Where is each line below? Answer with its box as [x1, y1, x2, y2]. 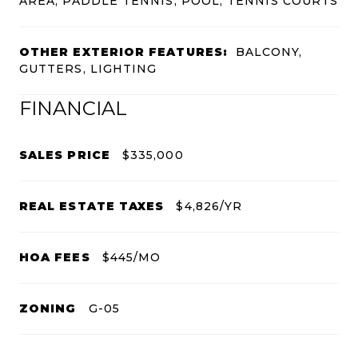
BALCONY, [235, 44, 303, 59]
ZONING [19, 300, 77, 316]
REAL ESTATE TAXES [19, 198, 165, 213]
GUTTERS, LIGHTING [19, 61, 157, 76]
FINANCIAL [19, 96, 127, 120]
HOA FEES [19, 249, 90, 265]
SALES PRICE [19, 147, 110, 162]
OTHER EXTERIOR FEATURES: [19, 44, 228, 59]
